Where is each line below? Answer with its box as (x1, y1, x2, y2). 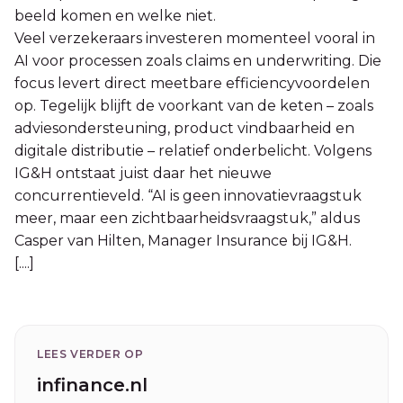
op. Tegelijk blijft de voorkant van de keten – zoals (14, 96, 373, 114)
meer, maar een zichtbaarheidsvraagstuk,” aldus (14, 209, 360, 227)
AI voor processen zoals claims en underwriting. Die (14, 51, 381, 69)
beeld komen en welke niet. (14, 6, 216, 24)
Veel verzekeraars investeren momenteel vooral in (14, 29, 375, 47)
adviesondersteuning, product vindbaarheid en (14, 119, 354, 137)
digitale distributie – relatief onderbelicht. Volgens (14, 141, 372, 159)
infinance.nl (37, 373, 148, 396)
